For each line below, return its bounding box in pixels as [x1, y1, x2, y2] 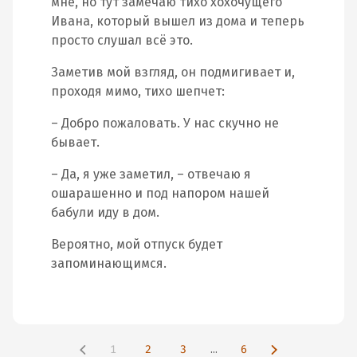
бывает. [51, 135, 100, 150]
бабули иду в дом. [51, 205, 159, 220]
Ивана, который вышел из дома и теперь [51, 14, 304, 29]
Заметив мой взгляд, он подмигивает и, [51, 65, 295, 80]
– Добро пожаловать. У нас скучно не [51, 116, 279, 131]
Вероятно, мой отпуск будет [51, 237, 222, 252]
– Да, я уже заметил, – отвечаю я [51, 167, 251, 182]
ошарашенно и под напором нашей [51, 186, 269, 201]
